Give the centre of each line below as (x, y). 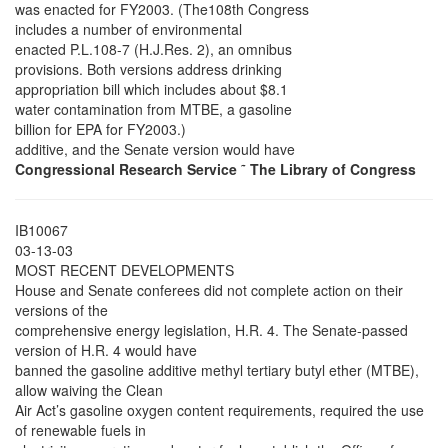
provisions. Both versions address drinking (148, 69)
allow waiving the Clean (89, 390)
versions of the (61, 310)
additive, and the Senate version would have (155, 149)
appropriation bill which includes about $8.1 (151, 89)
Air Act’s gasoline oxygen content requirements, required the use (219, 410)
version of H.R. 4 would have (106, 350)
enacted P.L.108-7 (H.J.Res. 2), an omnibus (153, 49)
